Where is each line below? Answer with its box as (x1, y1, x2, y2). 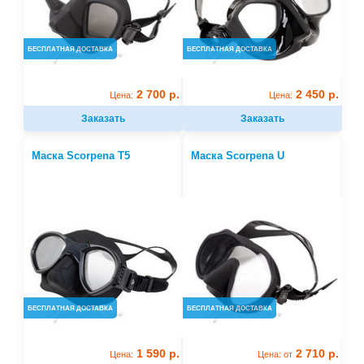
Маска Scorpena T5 (32, 149, 131, 162)
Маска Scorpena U (190, 149, 284, 162)
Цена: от (257, 349, 292, 360)
